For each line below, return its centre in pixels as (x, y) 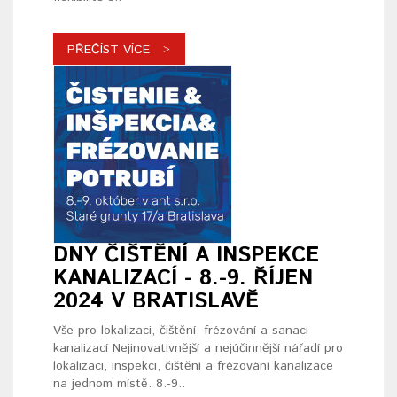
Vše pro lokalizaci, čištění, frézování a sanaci (181, 331)
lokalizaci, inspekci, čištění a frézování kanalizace (193, 366)
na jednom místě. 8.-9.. (119, 384)
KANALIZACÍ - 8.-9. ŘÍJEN (183, 279)
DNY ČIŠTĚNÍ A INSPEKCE (186, 256)
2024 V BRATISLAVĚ (156, 302)
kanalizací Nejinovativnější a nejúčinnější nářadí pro (198, 349)
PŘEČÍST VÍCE (109, 50)
